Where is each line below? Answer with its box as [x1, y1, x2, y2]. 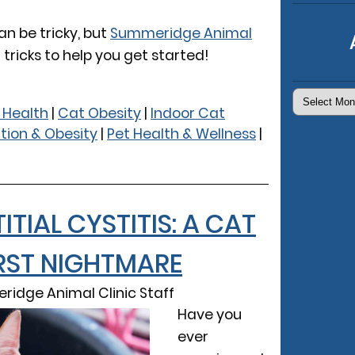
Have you [177, 304, 242, 324]
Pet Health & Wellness [107, 124, 256, 143]
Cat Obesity [58, 103, 141, 123]
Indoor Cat [151, 103, 225, 123]
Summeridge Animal [110, 23, 252, 43]
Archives [292, 88, 351, 107]
